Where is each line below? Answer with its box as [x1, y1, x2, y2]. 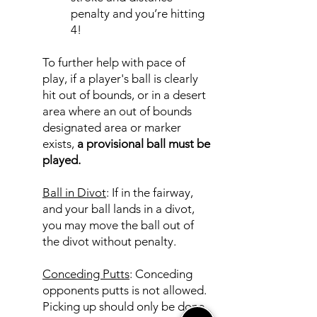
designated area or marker [42, 120, 181, 134]
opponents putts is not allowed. [42, 283, 207, 297]
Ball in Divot [42, 185, 106, 200]
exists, [42, 137, 77, 151]
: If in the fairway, [106, 185, 193, 200]
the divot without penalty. [42, 234, 176, 248]
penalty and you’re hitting [71, 6, 204, 21]
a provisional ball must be [77, 137, 210, 151]
